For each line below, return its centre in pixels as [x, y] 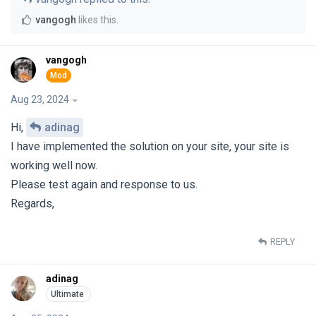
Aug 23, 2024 [40, 99]
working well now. [54, 165]
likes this [96, 20]
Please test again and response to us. [104, 184]
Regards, [32, 203]
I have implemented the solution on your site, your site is [150, 146]
